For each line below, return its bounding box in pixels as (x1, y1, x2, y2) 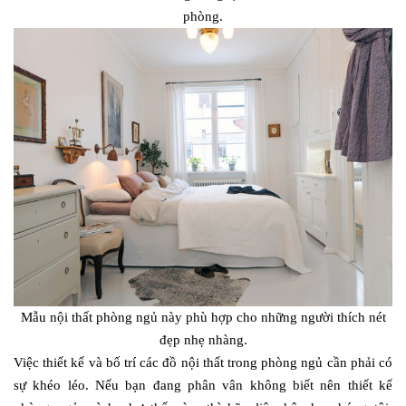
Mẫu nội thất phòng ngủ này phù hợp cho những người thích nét (20, 309, 386, 324)
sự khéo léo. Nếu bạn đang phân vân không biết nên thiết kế (14, 377, 392, 392)
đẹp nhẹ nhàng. (159, 332, 247, 347)
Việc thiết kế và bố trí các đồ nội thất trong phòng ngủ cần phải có (14, 354, 392, 370)
